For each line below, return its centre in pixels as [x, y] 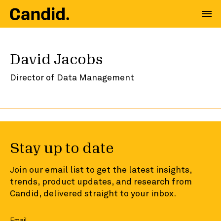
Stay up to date [62, 148]
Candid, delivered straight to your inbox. [93, 193]
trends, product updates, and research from [101, 181]
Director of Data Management [72, 77]
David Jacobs [56, 60]
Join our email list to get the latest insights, [101, 169]
